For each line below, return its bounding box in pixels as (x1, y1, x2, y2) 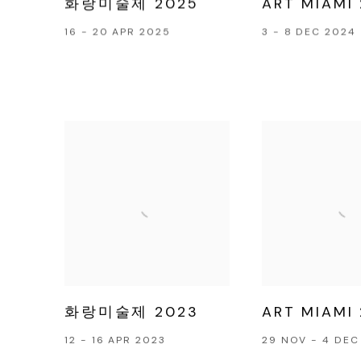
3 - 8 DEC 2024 (261, 26, 356, 39)
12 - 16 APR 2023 (64, 333, 166, 346)
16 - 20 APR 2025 (64, 26, 171, 39)
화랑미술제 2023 (64, 301, 199, 322)
